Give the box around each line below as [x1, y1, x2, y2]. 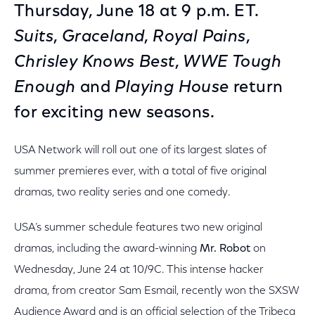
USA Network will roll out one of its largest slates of [14, 145, 266, 156]
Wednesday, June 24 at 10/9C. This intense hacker [14, 264, 264, 276]
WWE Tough [183, 54, 282, 71]
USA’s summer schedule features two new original [14, 222, 262, 233]
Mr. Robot [200, 243, 250, 255]
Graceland [61, 29, 145, 46]
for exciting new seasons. [14, 105, 214, 122]
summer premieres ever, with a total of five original [14, 166, 266, 177]
